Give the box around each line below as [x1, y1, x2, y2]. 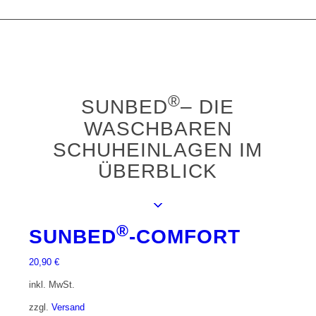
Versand [51, 301, 85, 312]
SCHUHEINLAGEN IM [53, 138, 263, 161]
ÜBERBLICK [98, 159, 218, 182]
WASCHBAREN [83, 117, 232, 140]
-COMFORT [128, 225, 241, 248]
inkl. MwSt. [28, 279, 75, 290]
